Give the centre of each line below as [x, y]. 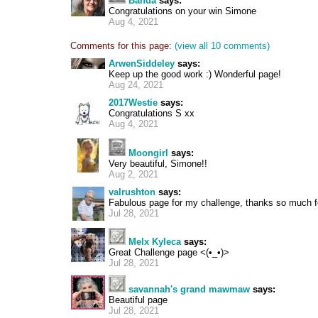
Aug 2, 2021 [133, 174]
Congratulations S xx [152, 113]
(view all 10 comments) [222, 46]
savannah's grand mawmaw [189, 289]
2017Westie [133, 103]
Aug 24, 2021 [136, 85]
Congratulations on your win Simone [182, 11]
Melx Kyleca [155, 242]
